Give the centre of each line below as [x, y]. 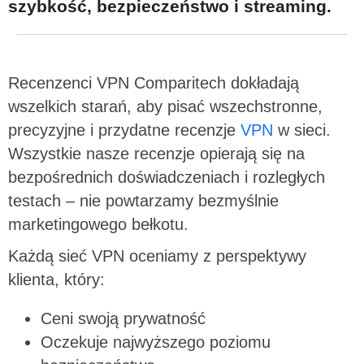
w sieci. [302, 130]
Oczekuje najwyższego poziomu [156, 342]
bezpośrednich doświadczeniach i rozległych [167, 177]
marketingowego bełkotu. [98, 224]
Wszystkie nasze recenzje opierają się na [156, 153]
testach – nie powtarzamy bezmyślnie [143, 200]
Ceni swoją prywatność [123, 319]
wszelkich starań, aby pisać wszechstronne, [165, 106]
